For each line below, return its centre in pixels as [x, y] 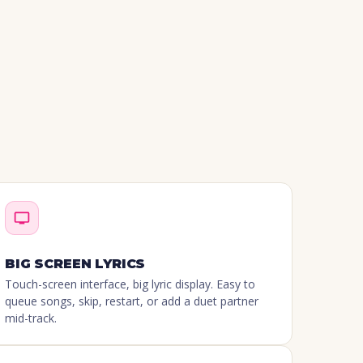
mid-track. [31, 318]
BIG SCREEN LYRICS [75, 264]
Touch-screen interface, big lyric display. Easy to [130, 284]
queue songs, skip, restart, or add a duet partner [132, 301]
